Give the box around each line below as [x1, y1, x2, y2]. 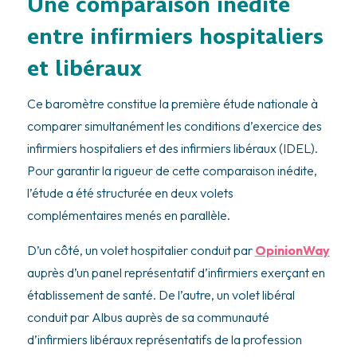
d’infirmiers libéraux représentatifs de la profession [26, 331, 302, 347]
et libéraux [26, 53, 142, 83]
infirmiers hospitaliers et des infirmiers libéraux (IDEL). [26, 139, 318, 156]
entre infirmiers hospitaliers [26, 21, 324, 51]
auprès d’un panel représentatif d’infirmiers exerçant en [26, 264, 325, 280]
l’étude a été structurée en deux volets [26, 184, 233, 201]
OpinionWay [254, 241, 330, 258]
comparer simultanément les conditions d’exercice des [26, 117, 322, 134]
